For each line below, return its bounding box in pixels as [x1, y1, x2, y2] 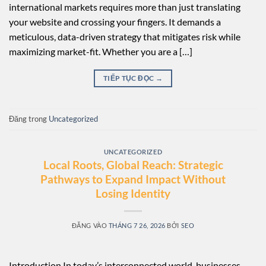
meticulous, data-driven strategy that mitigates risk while [9, 30, 240, 42]
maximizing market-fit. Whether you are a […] [9, 45, 192, 57]
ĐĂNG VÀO [71, 221, 109, 230]
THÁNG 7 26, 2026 [108, 221, 166, 230]
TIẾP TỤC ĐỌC [103, 73, 156, 83]
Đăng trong [9, 113, 49, 123]
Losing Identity [96, 186, 170, 201]
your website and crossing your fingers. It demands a [9, 15, 221, 27]
